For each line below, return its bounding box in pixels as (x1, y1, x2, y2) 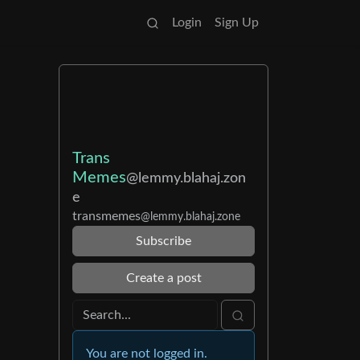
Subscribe (136, 235, 191, 247)
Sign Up (215, 16, 259, 29)
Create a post (125, 272, 202, 284)
